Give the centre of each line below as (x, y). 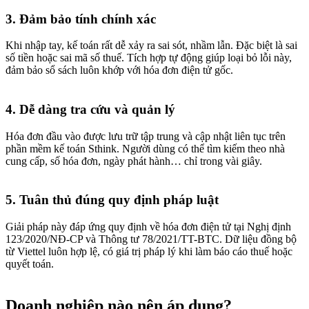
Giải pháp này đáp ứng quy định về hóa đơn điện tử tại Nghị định (148, 227)
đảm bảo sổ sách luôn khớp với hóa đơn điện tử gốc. (119, 70)
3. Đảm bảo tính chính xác (81, 19)
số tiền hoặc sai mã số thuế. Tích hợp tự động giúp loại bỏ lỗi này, (149, 58)
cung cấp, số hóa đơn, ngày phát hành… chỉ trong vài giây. (134, 161)
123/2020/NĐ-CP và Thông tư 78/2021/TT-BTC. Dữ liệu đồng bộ (151, 239)
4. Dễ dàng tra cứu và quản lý (90, 110)
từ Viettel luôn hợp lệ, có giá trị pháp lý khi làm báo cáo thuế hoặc (149, 252)
